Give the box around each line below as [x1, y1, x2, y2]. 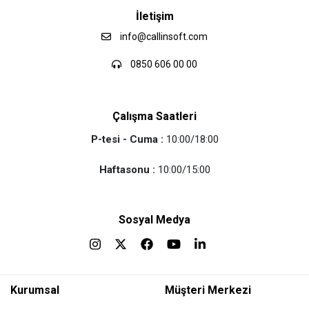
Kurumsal [10, 283, 59, 297]
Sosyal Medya [119, 212, 190, 226]
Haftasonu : [99, 163, 155, 176]
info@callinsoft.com [120, 30, 208, 42]
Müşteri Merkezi [165, 283, 251, 297]
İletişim [135, 10, 174, 23]
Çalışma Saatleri [112, 109, 197, 123]
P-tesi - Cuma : [90, 132, 163, 146]
